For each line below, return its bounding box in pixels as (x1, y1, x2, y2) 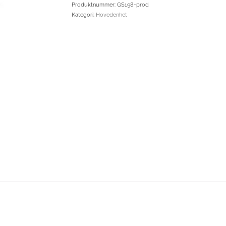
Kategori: (71, 12, 96, 18)
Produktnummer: (71, 2, 117, 8)
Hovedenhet (95, 12, 127, 18)
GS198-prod (117, 2, 149, 8)
